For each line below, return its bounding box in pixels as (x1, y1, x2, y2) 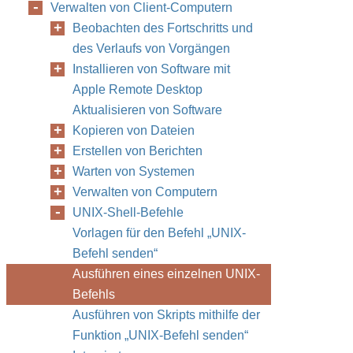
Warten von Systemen (72, 165, 195, 178)
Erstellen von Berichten (72, 144, 203, 158)
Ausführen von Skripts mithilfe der (72, 308, 260, 321)
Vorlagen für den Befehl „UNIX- (72, 226, 246, 240)
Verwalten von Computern (72, 185, 217, 199)
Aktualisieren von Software (72, 103, 222, 117)
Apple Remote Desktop (72, 83, 203, 96)
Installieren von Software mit (72, 62, 230, 76)
